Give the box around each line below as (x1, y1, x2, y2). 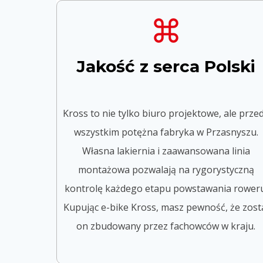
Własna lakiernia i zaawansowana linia (82, 144, 250, 157)
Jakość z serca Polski (76, 56, 256, 76)
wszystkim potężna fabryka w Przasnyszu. (73, 125, 258, 139)
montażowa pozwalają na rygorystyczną (77, 163, 254, 176)
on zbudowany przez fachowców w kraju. (76, 219, 256, 232)
